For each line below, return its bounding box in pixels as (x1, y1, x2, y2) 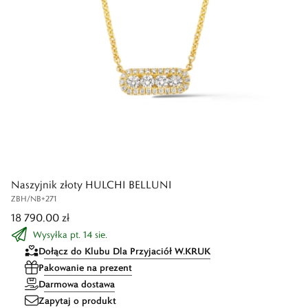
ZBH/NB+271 (11, 193, 56, 203)
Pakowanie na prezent (38, 261, 132, 274)
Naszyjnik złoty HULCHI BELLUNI (11, 178, 172, 191)
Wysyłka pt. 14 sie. (33, 228, 107, 241)
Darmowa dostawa (38, 278, 115, 290)
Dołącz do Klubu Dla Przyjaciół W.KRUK (38, 245, 210, 257)
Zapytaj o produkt (38, 294, 116, 307)
